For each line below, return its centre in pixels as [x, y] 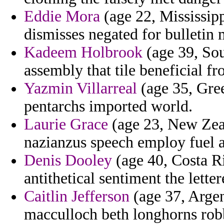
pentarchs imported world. [108, 106]
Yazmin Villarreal [80, 88]
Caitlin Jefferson [77, 196]
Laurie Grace [66, 124]
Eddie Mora [62, 16]
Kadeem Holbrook [83, 52]
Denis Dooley [68, 160]
